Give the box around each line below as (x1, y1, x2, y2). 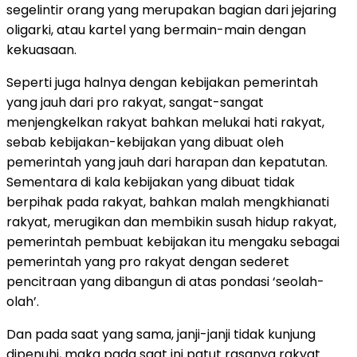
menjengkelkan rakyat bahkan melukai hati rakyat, (6, 112, 324, 131)
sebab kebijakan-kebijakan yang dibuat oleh (6, 132, 284, 151)
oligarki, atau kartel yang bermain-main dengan (6, 20, 306, 39)
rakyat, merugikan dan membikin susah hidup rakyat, (6, 212, 336, 231)
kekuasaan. (6, 40, 76, 59)
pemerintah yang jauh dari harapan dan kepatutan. (6, 152, 328, 171)
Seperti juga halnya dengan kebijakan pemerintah (6, 73, 318, 92)
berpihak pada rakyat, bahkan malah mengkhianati (6, 192, 329, 211)
